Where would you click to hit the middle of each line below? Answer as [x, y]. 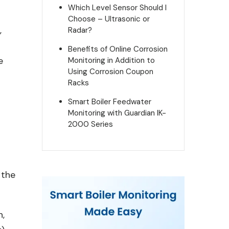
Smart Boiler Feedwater [109, 102]
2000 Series [90, 124]
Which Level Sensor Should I [117, 8]
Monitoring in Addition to [111, 60]
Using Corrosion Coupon [110, 72]
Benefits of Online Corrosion [118, 49]
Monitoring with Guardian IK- [117, 113]
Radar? [80, 30]
